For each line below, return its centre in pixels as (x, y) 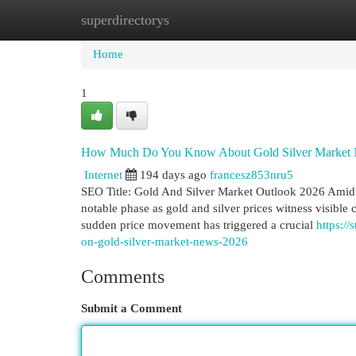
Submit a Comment (132, 308)
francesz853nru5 (252, 175)
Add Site (291, 20)
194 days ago (173, 175)
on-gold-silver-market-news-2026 (164, 242)
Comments (123, 277)
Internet (103, 175)
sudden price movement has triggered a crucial (199, 225)
